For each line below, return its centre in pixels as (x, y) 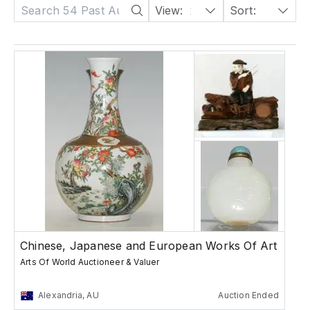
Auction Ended (248, 295)
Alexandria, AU (69, 295)
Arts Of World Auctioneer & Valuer (90, 262)
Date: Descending (276, 10)
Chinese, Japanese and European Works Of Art (149, 246)
